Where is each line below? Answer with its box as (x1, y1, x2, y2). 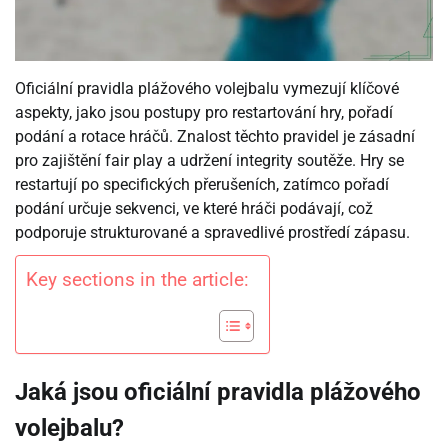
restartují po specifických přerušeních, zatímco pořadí (15, 175, 389, 195)
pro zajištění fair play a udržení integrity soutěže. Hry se (15, 151, 404, 171)
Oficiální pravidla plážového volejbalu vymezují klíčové (15, 79, 399, 99)
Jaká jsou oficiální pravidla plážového (15, 378, 421, 407)
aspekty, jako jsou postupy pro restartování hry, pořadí (15, 103, 393, 123)
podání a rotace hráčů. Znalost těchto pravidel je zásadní (15, 127, 415, 147)
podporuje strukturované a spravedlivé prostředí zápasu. (15, 223, 410, 243)
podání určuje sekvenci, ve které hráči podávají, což (15, 199, 373, 219)
